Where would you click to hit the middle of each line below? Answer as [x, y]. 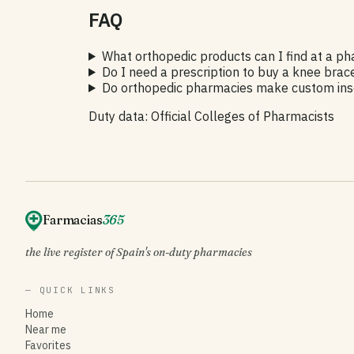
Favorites [48, 345]
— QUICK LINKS [70, 290]
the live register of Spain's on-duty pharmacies [139, 252]
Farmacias [73, 219]
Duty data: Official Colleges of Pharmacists [211, 116]
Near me [46, 329]
